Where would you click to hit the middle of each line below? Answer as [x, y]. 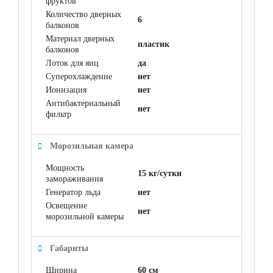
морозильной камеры [85, 217]
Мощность [65, 168]
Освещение [66, 206]
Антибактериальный [83, 103]
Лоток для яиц [72, 63]
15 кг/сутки [160, 173]
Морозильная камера [92, 146]
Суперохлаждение [79, 76]
